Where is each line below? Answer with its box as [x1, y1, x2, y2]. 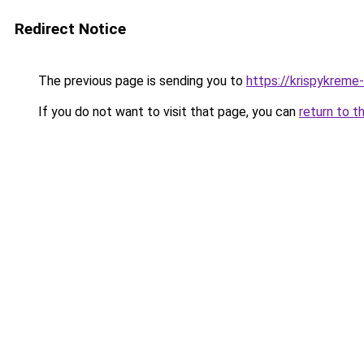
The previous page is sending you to [35, 73, 246, 89]
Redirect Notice [15, 19, 126, 38]
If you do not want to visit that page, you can [35, 104, 299, 119]
